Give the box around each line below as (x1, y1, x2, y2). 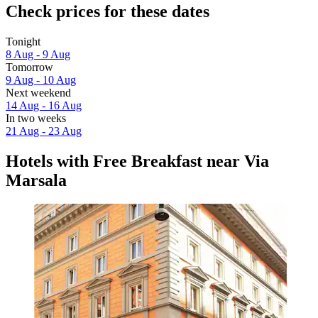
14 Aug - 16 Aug (6, 99, 82, 111)
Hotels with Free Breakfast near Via (6, 151, 269, 170)
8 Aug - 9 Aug (6, 48, 70, 60)
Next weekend (6, 86, 71, 99)
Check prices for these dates (6, 1, 209, 21)
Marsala (6, 170, 67, 190)
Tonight (6, 35, 40, 48)
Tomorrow (6, 60, 53, 73)
